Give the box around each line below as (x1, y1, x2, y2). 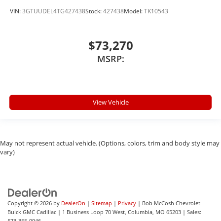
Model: (124, 6, 144, 15)
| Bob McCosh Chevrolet (136, 199, 200, 207)
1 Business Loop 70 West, (61, 208, 126, 216)
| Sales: (181, 208, 201, 216)
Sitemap (91, 199, 112, 207)
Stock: (85, 6, 103, 15)
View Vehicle (92, 97, 129, 107)
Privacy (118, 199, 136, 207)
